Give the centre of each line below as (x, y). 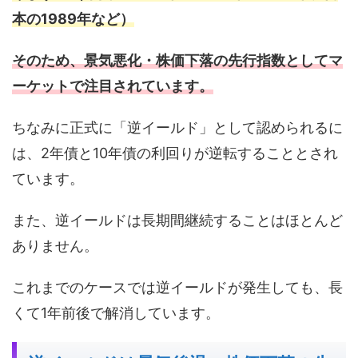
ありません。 (55, 245)
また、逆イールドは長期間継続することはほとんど (177, 220)
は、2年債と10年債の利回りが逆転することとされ (175, 153)
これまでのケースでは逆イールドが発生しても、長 (177, 287)
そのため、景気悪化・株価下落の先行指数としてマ (177, 60)
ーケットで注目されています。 (113, 86)
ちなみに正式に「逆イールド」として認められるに (177, 127)
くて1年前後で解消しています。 (116, 312)
